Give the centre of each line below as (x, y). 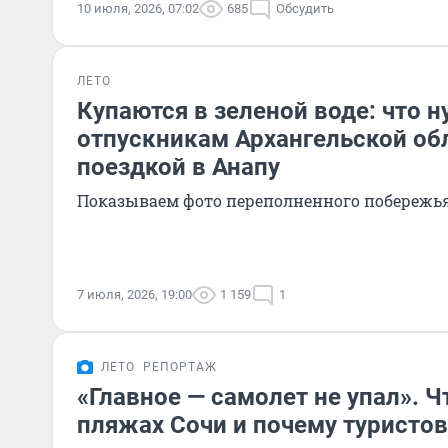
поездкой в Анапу (178, 167)
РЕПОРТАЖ (180, 367)
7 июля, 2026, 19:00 (134, 294)
